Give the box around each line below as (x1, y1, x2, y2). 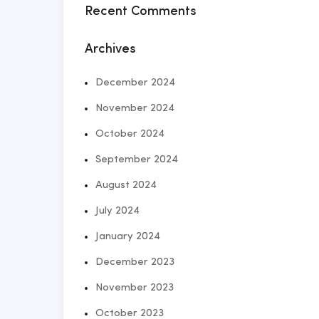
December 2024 (95, 78, 175, 88)
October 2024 (95, 129, 164, 140)
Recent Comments (85, 5, 197, 18)
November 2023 (95, 283, 174, 293)
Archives (85, 43, 136, 56)
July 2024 (95, 206, 140, 216)
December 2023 (95, 257, 174, 268)
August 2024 (95, 180, 157, 191)
